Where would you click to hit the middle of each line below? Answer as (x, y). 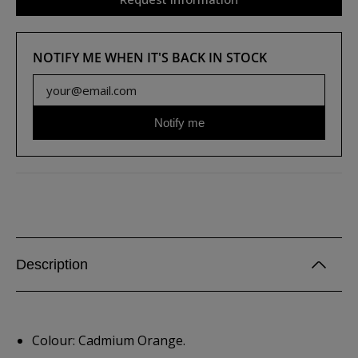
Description (52, 265)
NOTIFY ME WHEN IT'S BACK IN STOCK (150, 58)
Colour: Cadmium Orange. (109, 340)
